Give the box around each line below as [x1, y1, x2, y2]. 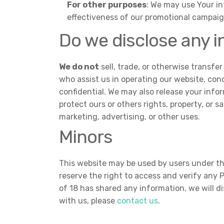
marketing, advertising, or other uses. [59, 112, 200, 121]
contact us [117, 196, 158, 205]
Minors [59, 126, 112, 147]
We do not [59, 62, 99, 71]
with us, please [59, 196, 117, 205]
